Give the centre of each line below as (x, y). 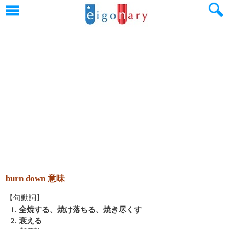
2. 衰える (26, 221)
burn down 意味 (35, 179)
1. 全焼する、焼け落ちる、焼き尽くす (76, 210)
